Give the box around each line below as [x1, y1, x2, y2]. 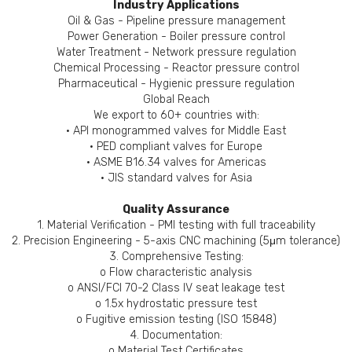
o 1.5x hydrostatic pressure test [95, 296, 257, 310]
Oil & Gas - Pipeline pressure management [67, 13, 285, 27]
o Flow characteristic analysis [100, 265, 252, 279]
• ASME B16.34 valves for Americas [86, 155, 266, 169]
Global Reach [142, 92, 210, 106]
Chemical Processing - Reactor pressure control [53, 60, 299, 75]
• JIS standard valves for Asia [100, 170, 252, 185]
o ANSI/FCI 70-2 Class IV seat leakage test [68, 280, 284, 295]
